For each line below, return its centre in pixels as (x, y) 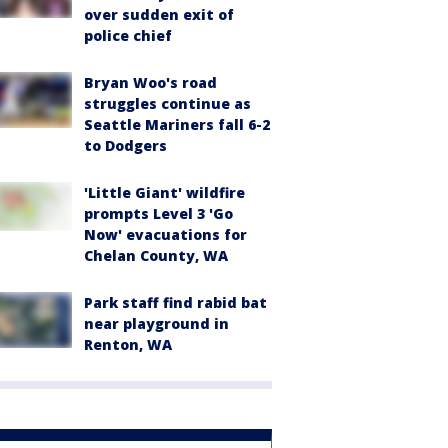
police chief (128, 35)
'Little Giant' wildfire (164, 192)
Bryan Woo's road (150, 82)
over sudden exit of (159, 14)
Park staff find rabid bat (175, 302)
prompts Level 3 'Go (158, 213)
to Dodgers (125, 145)
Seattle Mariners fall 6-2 (177, 124)
